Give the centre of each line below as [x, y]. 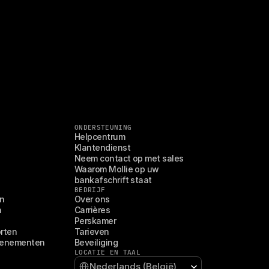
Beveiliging [96, 242]
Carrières [92, 210]
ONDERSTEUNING [103, 127]
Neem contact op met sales [129, 158]
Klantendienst [102, 147]
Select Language [102, 260]
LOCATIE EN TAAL [107, 252]
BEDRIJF [90, 190]
